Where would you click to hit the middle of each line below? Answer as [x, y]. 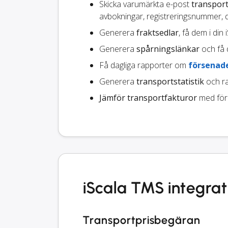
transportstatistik [170, 82]
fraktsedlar [158, 33]
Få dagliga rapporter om [144, 65]
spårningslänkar [168, 49]
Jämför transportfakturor [148, 98]
